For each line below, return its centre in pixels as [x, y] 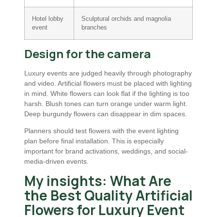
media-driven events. [56, 161]
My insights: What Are [98, 181]
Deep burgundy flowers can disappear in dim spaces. [106, 114]
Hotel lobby [48, 19]
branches [94, 27]
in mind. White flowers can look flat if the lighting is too [107, 93]
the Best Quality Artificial [108, 195]
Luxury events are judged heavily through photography [108, 73]
